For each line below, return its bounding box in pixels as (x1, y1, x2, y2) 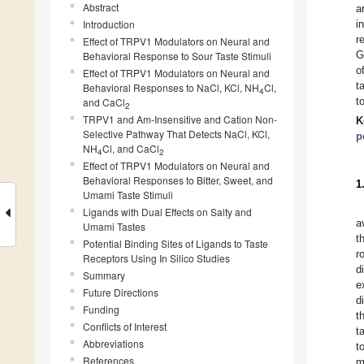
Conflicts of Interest (83, 319, 167, 334)
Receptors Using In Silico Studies (83, 251, 230, 266)
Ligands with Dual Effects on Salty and (83, 205, 252, 219)
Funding (83, 302, 119, 317)
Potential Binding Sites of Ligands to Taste (83, 236, 268, 251)
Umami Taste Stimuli (83, 188, 173, 202)
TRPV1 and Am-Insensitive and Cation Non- (83, 112, 277, 127)
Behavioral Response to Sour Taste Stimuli (83, 49, 271, 63)
